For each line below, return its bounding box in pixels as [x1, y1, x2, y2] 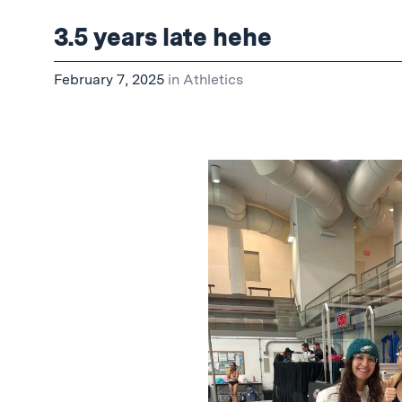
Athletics [183, 71, 243, 88]
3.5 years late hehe [54, 22, 272, 52]
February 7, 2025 [54, 71, 164, 88]
